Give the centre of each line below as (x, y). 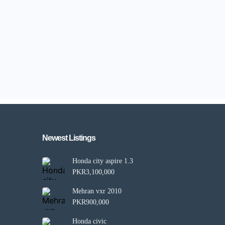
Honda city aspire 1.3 (102, 161)
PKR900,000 (90, 202)
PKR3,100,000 (93, 172)
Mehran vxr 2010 (97, 191)
